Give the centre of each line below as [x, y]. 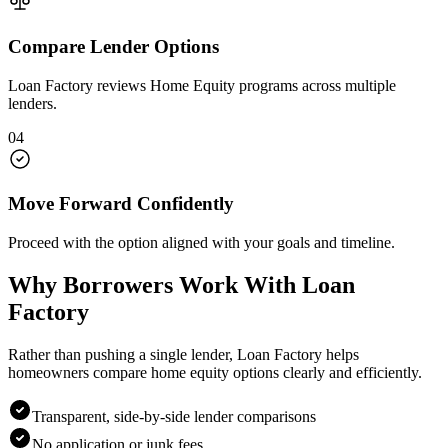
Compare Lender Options [113, 46]
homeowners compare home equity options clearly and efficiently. [215, 372]
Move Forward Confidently [121, 204]
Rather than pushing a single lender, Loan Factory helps [183, 354]
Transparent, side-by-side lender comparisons [174, 416]
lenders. [32, 103]
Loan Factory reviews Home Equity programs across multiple [202, 85]
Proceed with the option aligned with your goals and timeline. [201, 243]
